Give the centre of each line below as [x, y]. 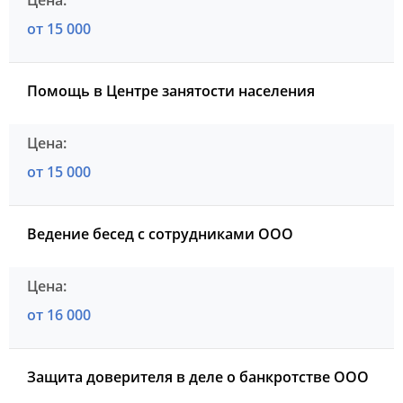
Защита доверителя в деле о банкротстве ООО [198, 377]
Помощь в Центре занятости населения [171, 91]
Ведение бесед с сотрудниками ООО [160, 234]
